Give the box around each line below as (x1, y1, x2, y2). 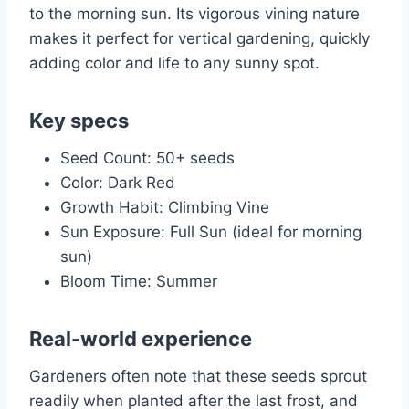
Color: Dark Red (60, 173, 175, 193)
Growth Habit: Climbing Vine (60, 198, 269, 217)
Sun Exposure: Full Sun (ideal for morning (60, 223, 362, 242)
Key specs (29, 109, 129, 133)
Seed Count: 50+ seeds (60, 149, 235, 168)
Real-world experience (29, 327, 252, 351)
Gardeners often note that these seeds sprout (29, 367, 367, 386)
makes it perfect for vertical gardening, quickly (29, 29, 370, 48)
